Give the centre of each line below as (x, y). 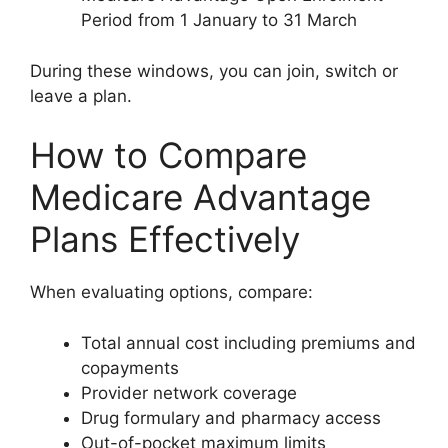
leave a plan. (81, 95)
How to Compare (168, 155)
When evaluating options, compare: (171, 292)
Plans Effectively (165, 239)
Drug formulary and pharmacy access (231, 417)
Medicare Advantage (200, 197)
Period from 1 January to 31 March (219, 20)
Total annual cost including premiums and (248, 342)
